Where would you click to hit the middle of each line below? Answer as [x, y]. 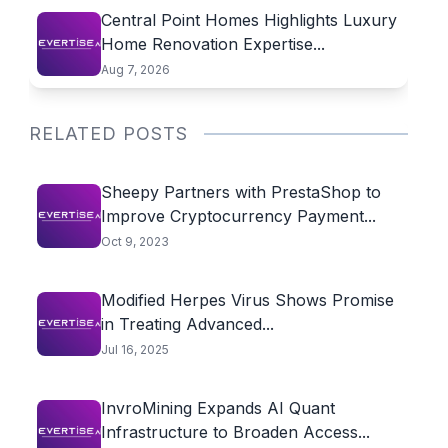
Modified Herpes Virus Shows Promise [247, 300]
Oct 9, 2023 [134, 241]
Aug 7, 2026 [135, 69]
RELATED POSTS [108, 133]
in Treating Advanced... [187, 324]
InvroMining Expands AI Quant [217, 408]
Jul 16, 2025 [134, 349]
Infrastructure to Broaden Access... [235, 432]
